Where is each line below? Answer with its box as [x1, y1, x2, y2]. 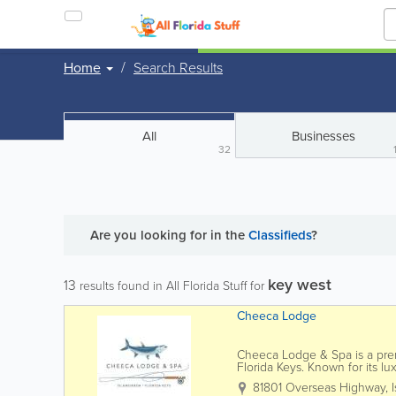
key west [268, 273, 331, 296]
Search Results [133, 57, 223, 78]
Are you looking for [90, 225, 210, 245]
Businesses [292, 126, 355, 146]
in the [210, 225, 248, 245]
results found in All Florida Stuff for [76, 277, 268, 295]
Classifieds [248, 225, 311, 245]
